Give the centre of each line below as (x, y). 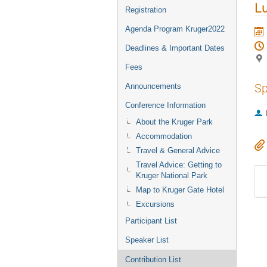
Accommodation (164, 136)
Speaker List (147, 240)
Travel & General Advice (178, 150)
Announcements (153, 86)
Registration (146, 10)
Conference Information (165, 105)
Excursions (155, 204)
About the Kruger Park (174, 122)
